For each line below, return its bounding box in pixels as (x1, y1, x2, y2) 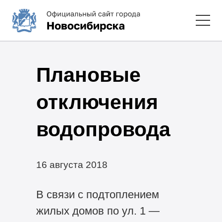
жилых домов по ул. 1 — (36, 204, 160, 217)
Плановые (36, 63, 141, 86)
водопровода (36, 117, 170, 141)
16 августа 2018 (36, 159, 108, 170)
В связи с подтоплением (36, 188, 159, 201)
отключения (36, 90, 158, 113)
